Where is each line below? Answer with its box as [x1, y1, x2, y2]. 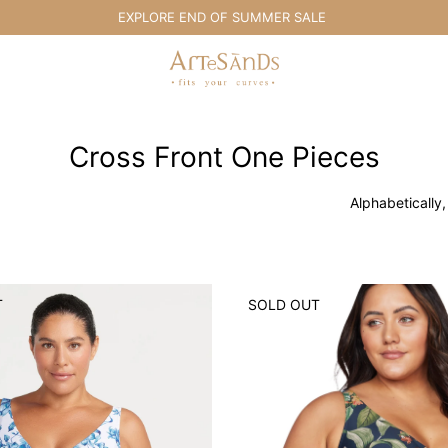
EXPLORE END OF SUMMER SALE [90, 9, 298, 25]
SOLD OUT [248, 295, 320, 313]
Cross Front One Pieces [68, 140, 380, 175]
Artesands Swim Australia [168, 51, 333, 68]
